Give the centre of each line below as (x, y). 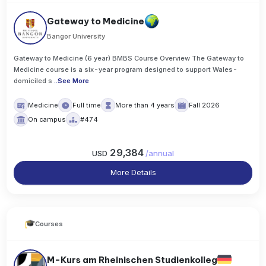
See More (74, 81)
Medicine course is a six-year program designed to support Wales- (126, 70)
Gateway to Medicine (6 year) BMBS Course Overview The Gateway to (129, 58)
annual (161, 153)
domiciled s (33, 81)
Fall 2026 (205, 105)
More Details (133, 172)
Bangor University (76, 37)
